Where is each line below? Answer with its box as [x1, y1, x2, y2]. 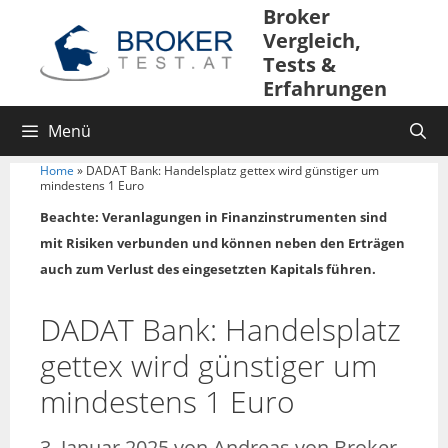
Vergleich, [262, 27, 361, 54]
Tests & [262, 51, 336, 78]
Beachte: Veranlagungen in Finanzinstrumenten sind [40, 208, 387, 227]
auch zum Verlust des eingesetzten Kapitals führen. [40, 260, 376, 279]
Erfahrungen [262, 75, 387, 102]
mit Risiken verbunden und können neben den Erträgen [40, 234, 405, 253]
